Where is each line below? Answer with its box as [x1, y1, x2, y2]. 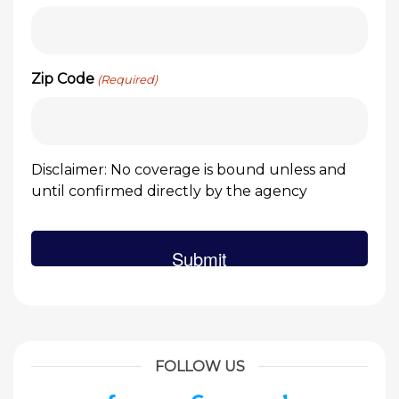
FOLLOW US [154, 358, 245, 375]
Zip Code [31, 70, 94, 87]
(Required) [97, 72, 159, 86]
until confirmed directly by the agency [31, 183, 307, 199]
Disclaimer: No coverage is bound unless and [31, 161, 346, 178]
